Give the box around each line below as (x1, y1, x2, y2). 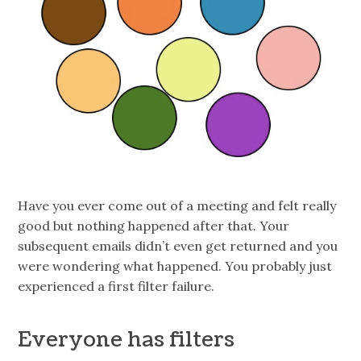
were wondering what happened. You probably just (18, 257, 333, 274)
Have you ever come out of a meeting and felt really (18, 197, 337, 214)
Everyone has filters (18, 326, 235, 355)
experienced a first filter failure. (18, 277, 215, 294)
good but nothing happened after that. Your (18, 217, 290, 234)
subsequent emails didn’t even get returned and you (18, 237, 338, 254)
